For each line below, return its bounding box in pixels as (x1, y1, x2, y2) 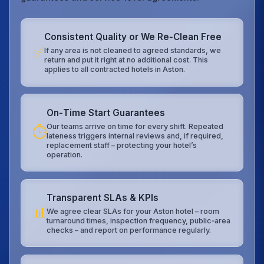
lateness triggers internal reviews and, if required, (47, 131, 224, 140)
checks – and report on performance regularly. (47, 226, 212, 235)
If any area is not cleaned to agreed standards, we (44, 46, 222, 55)
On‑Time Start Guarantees (47, 107, 166, 118)
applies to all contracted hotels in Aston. (44, 65, 186, 74)
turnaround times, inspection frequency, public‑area (47, 216, 231, 226)
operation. (47, 150, 83, 159)
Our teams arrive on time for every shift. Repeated (47, 121, 224, 131)
